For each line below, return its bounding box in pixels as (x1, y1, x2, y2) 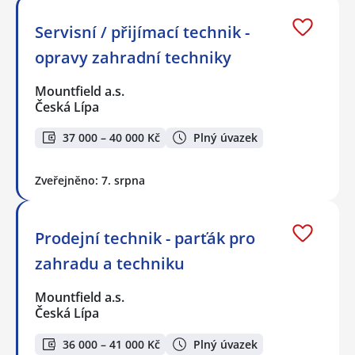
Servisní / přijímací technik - (35, 21, 250, 43)
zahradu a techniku (35, 253, 185, 275)
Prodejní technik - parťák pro (35, 227, 255, 250)
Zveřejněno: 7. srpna (35, 173, 145, 189)
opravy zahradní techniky (35, 46, 231, 68)
